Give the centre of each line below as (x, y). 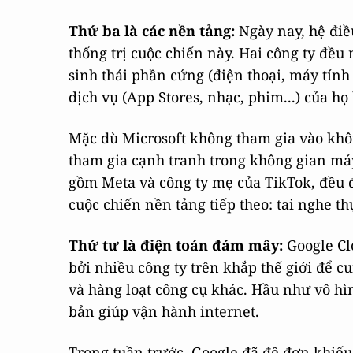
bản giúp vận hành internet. (164, 311)
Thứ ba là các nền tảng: (152, 31)
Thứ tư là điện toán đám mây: (176, 245)
